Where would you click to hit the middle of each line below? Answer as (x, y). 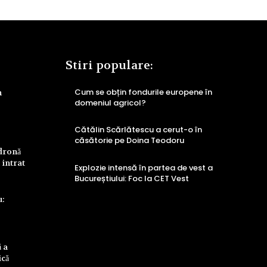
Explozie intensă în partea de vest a (144, 167)
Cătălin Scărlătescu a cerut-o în (138, 130)
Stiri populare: (109, 65)
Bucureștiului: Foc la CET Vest (132, 178)
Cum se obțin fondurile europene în (143, 92)
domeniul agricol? (110, 103)
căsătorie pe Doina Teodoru (129, 141)
